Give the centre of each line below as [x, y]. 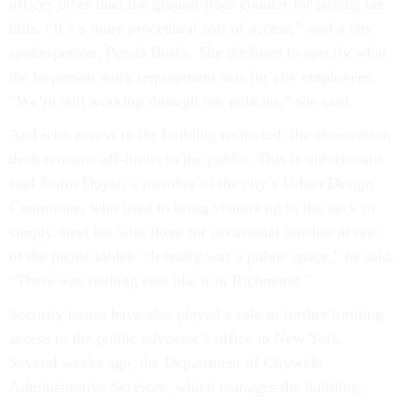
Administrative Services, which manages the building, [186, 387]
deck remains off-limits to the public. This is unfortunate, [197, 159]
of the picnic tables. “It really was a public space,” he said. [202, 257]
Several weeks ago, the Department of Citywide [166, 363]
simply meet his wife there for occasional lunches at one [193, 232]
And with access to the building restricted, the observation [200, 135]
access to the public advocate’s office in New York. [177, 339]
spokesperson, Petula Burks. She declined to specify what [198, 53]
